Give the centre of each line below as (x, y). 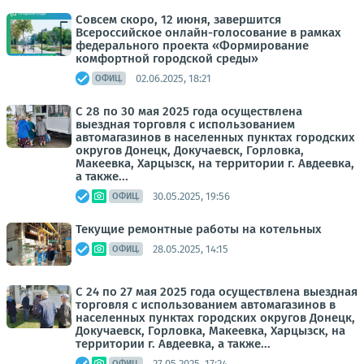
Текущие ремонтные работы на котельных (199, 229)
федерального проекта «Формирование (192, 45)
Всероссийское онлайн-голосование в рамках (208, 32)
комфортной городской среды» (167, 58)
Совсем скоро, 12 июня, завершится (178, 19)
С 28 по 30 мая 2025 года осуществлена (189, 111)
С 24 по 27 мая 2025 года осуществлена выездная (217, 292)
